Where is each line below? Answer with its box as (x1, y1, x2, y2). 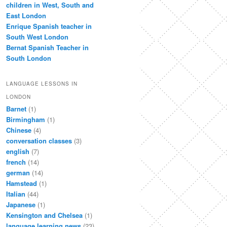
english (6, 146, 29, 156)
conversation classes (6, 135, 72, 145)
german (6, 167, 30, 177)
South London (6, 53, 51, 63)
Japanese (6, 199, 35, 209)
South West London (6, 32, 68, 42)
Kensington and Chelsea (6, 210, 83, 220)
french (6, 157, 26, 167)
